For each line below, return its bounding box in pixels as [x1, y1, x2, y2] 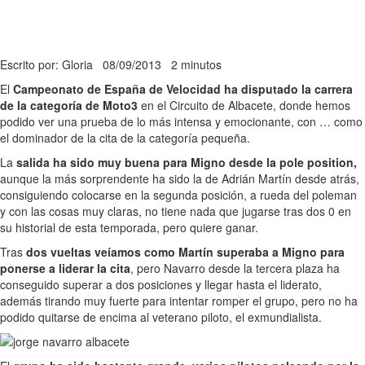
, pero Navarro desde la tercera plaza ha [130, 259, 340, 276]
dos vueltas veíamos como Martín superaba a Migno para [26, 243, 345, 260]
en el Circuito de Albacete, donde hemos [138, 96, 350, 113]
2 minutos [171, 55, 222, 73]
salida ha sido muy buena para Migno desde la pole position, [16, 153, 357, 170]
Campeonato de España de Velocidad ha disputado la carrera [10, 80, 353, 97]
